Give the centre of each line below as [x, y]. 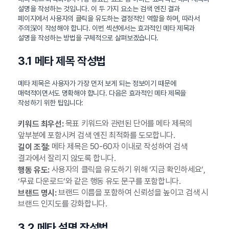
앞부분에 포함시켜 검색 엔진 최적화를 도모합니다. [97, 135]
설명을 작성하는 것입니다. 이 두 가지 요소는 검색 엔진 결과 [99, 9]
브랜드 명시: [37, 193]
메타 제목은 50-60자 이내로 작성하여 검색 [118, 147]
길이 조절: [34, 147]
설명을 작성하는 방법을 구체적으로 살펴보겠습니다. [88, 38]
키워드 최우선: [41, 124]
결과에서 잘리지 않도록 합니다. [67, 158]
